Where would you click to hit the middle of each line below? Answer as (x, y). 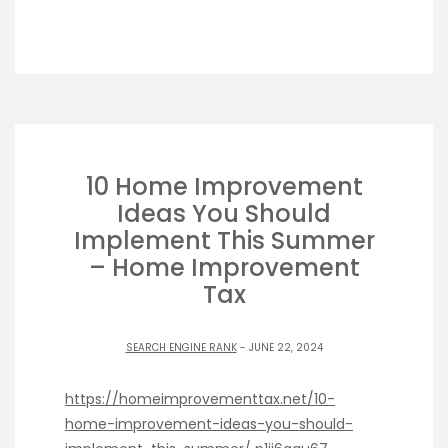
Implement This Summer (224, 240)
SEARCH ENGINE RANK (181, 347)
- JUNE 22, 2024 (279, 347)
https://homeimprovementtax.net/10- (200, 399)
